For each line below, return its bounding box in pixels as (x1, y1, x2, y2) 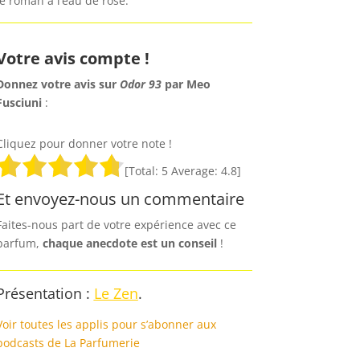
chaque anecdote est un (42, 235, 178, 251)
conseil (178, 235, 217, 251)
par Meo (164, 76, 211, 92)
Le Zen (93, 283, 138, 303)
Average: (167, 162, 221, 178)
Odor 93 (119, 76, 165, 92)
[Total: (124, 162, 162, 178)
